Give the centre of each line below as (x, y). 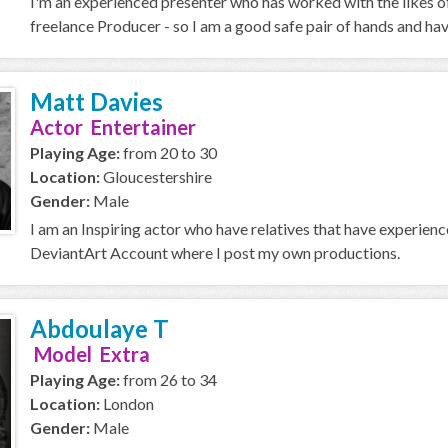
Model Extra (90, 354)
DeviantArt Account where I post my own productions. (215, 252)
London (127, 403)
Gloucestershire (156, 176)
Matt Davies (96, 101)
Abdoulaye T (99, 328)
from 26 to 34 (168, 379)
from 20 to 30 (168, 152)
